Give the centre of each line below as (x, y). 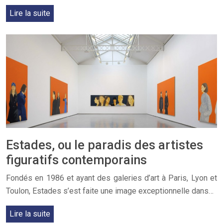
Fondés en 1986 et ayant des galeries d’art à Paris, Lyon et (111, 178)
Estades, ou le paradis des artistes (105, 145)
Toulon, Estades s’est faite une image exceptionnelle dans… (110, 191)
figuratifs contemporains (76, 160)
